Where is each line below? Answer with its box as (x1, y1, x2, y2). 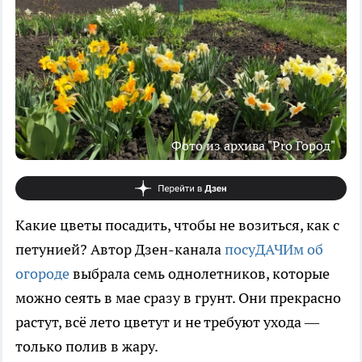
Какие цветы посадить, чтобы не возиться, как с (15, 215, 339, 234)
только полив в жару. (15, 336, 158, 356)
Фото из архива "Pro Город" (171, 137, 335, 154)
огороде (15, 263, 69, 283)
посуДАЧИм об (225, 239, 323, 259)
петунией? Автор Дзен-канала (15, 239, 225, 259)
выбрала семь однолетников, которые (69, 263, 330, 283)
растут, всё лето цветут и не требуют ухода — (15, 312, 319, 331)
